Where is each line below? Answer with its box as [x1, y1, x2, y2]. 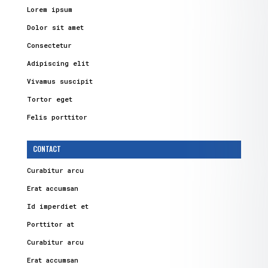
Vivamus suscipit [26, 77, 93, 86]
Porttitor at [26, 220, 74, 229]
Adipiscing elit [26, 59, 89, 68]
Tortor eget [26, 95, 72, 104]
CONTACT [32, 144, 61, 154]
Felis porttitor [26, 112, 87, 122]
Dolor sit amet [26, 23, 84, 32]
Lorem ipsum [26, 5, 72, 14]
